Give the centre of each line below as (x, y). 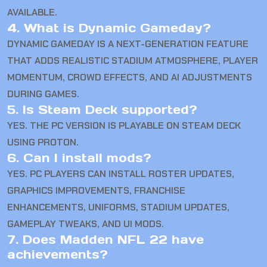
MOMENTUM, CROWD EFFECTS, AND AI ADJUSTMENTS (130, 77)
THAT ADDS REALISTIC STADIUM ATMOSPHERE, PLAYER (133, 61)
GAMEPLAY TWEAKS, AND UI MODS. (86, 224)
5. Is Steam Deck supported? (102, 110)
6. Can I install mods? (79, 158)
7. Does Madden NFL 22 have (105, 240)
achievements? (58, 255)
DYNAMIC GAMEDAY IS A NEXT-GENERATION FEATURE (128, 44)
